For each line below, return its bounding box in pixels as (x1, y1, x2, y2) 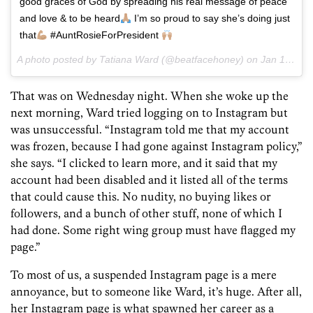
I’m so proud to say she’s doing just (131, 13, 290, 24)
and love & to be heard (20, 13, 120, 24)
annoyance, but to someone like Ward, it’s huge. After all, (10, 284, 302, 299)
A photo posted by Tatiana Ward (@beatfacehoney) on (17, 54, 261, 66)
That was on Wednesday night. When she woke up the (10, 89, 289, 103)
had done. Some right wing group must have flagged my (10, 223, 296, 238)
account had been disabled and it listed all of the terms (10, 173, 288, 187)
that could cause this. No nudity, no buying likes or (10, 189, 271, 204)
